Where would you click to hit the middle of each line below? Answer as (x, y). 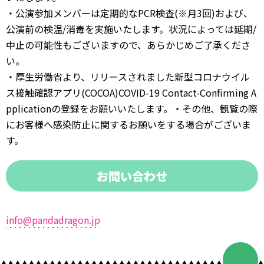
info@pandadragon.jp (53, 220)
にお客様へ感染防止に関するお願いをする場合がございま (128, 124)
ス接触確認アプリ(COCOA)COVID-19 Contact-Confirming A (131, 92)
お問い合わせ (132, 176)
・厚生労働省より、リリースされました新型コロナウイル (128, 76)
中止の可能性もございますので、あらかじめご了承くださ (128, 44)
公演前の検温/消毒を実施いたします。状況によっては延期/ (131, 29)
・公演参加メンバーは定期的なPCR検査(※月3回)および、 (129, 13)
